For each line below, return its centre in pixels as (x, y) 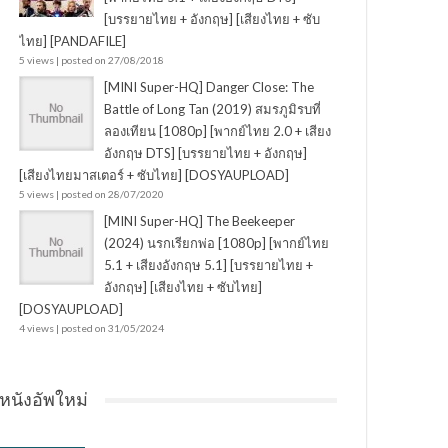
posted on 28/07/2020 (112, 194)
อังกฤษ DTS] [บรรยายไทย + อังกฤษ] (205, 153)
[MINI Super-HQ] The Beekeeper (199, 221)
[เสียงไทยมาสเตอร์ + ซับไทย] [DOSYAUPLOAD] (153, 175)
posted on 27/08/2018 (112, 60)
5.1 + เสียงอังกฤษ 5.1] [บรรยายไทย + (208, 265)
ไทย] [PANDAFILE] (72, 41)
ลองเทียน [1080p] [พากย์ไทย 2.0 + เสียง (217, 131)
